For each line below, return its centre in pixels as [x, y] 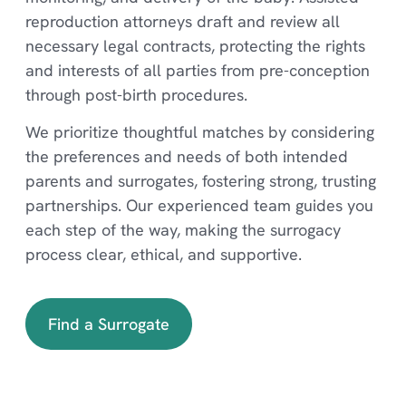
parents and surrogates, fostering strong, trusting [200, 181]
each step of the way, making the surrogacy [183, 230]
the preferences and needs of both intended [186, 157]
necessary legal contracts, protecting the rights [195, 46]
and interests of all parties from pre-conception [197, 71]
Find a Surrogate [108, 324]
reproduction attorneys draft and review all [182, 22]
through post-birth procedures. [136, 95]
